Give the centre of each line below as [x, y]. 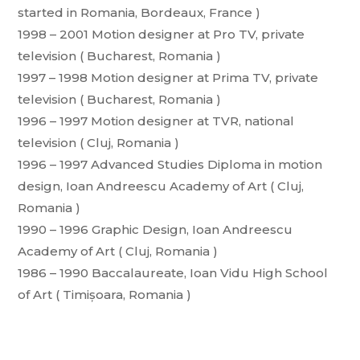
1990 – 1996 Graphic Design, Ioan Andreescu [155, 230]
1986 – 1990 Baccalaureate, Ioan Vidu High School [173, 273]
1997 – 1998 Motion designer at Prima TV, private [168, 78]
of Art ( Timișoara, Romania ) [105, 295]
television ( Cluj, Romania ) [99, 143]
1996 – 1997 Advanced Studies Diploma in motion [170, 165]
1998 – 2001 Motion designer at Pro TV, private [162, 35]
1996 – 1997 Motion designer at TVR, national [156, 121]
